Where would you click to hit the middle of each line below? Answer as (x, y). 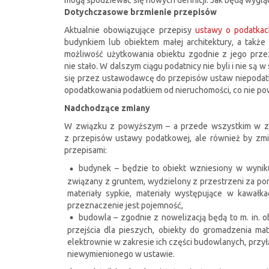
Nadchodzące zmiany (107, 108)
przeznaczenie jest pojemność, (125, 205)
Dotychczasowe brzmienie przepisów (141, 12)
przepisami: (86, 150)
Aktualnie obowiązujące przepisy (130, 30)
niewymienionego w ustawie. (121, 254)
